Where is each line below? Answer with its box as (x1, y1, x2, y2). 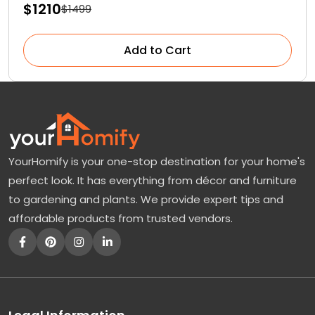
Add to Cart (124, 41, 191, 58)
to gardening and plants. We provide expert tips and (8, 191, 283, 207)
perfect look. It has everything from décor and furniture (8, 172, 297, 188)
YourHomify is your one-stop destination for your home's (8, 153, 305, 169)
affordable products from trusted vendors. (8, 210, 233, 226)
